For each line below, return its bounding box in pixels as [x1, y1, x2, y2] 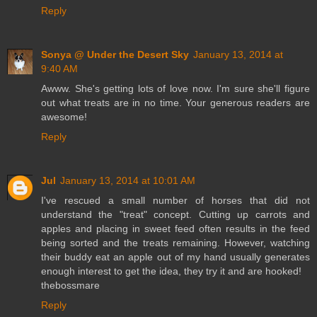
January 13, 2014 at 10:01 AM [60, 174, 195, 186]
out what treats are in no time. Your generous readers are [41, 96, 310, 108]
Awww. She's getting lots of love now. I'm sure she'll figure [41, 82, 310, 94]
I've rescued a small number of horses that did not [41, 194, 310, 206]
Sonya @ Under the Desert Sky [41, 48, 189, 60]
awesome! [41, 110, 87, 122]
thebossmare [41, 279, 100, 291]
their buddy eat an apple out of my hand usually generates [41, 250, 310, 263]
